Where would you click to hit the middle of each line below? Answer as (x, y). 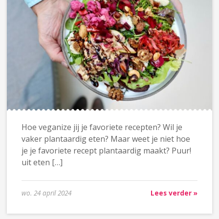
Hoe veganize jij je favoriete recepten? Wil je (102, 127)
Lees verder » (174, 193)
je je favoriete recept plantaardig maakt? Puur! (106, 151)
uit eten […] (42, 163)
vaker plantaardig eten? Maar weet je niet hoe (106, 139)
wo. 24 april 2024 (46, 193)
